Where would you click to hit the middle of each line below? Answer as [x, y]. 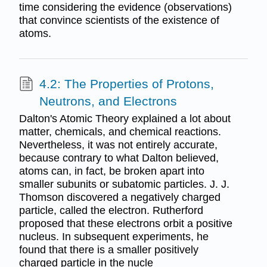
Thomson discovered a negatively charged [119, 198]
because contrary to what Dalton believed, [119, 158]
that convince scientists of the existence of [119, 21]
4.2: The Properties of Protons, [126, 83]
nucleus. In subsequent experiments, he [114, 237]
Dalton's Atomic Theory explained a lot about [125, 119]
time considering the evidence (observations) [125, 7]
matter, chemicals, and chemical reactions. [120, 132]
